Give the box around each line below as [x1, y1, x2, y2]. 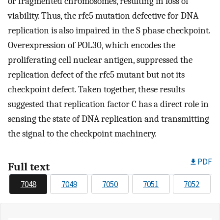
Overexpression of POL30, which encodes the [8, 40, 175, 51]
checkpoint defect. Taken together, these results [8, 84, 185, 95]
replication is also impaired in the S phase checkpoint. [8, 25, 210, 36]
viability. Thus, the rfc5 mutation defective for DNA [8, 10, 198, 22]
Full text [8, 160, 50, 173]
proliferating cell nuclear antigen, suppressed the [8, 55, 192, 66]
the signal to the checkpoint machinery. [8, 128, 157, 139]
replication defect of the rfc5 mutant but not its [8, 69, 185, 81]
